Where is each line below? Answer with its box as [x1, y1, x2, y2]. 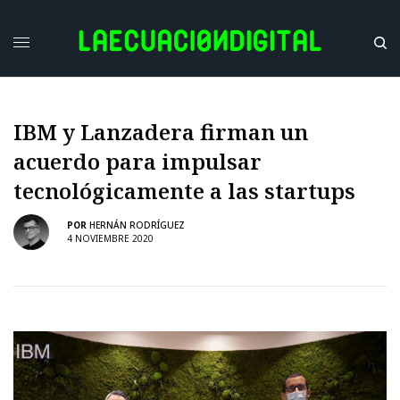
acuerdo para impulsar [13, 146, 262, 176]
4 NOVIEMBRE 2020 [67, 232, 154, 246]
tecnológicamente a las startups [13, 175, 355, 205]
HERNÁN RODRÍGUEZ [89, 219, 185, 232]
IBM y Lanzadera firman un [13, 116, 308, 146]
